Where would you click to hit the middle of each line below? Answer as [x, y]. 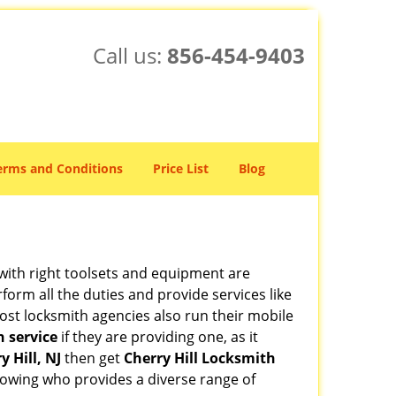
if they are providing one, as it [158, 337]
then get [92, 358]
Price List [181, 168]
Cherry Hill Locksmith [200, 358]
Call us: [129, 55]
